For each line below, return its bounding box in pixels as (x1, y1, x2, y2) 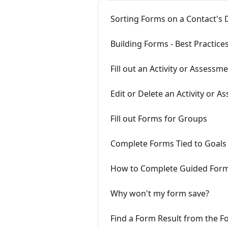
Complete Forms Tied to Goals (110, 138, 226, 149)
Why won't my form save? (110, 188, 209, 199)
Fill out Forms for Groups (110, 113, 207, 124)
